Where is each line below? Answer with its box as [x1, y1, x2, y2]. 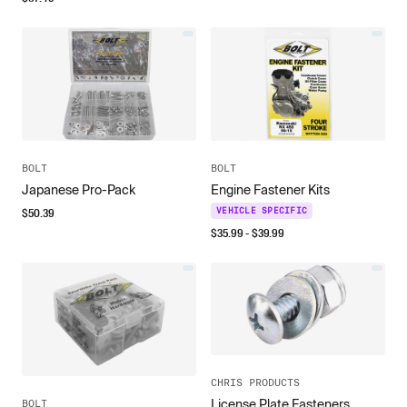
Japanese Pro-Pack [22, 183, 135, 198]
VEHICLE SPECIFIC [216, 206, 307, 216]
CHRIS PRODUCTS [211, 376, 300, 388]
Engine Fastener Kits [211, 183, 330, 198]
